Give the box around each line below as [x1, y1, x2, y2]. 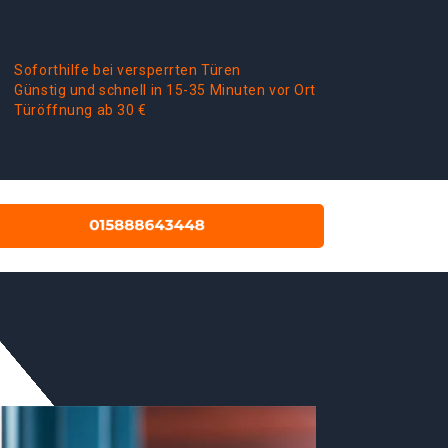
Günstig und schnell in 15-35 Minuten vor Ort [14, 82, 316, 98]
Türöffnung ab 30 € [14, 102, 147, 118]
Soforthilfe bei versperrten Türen [14, 62, 241, 78]
